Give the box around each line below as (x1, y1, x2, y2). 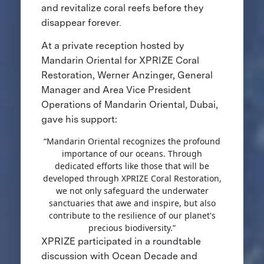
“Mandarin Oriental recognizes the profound (44, 136, 220, 147)
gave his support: (41, 114, 117, 126)
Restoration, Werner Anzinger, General (41, 70, 213, 81)
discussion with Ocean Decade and (41, 250, 197, 262)
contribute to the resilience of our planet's (48, 210, 216, 222)
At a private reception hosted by (41, 40, 184, 52)
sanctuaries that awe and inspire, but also (48, 197, 216, 209)
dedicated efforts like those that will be (55, 160, 209, 172)
